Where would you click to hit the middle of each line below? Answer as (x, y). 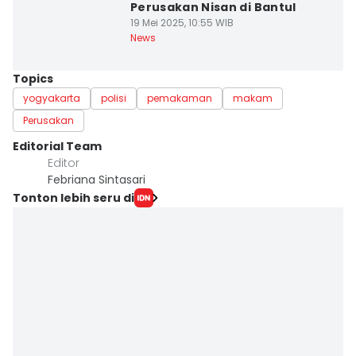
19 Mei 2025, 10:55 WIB (182, 23)
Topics (33, 79)
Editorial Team (57, 146)
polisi (114, 98)
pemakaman (180, 98)
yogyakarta (52, 98)
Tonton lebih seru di (74, 197)
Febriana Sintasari (97, 180)
